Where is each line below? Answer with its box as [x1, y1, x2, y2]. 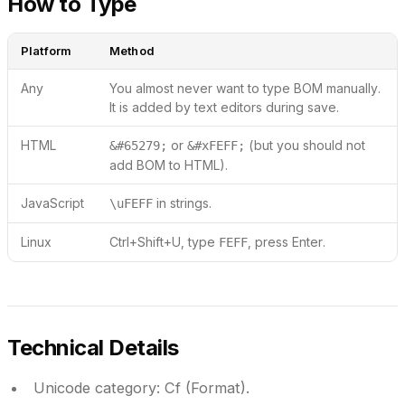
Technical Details [7, 334, 179, 362]
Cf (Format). [159, 378, 250, 397]
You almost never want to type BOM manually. [109, 80, 381, 97]
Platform [21, 43, 72, 59]
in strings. [153, 195, 212, 212]
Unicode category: [33, 378, 160, 397]
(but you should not [245, 137, 365, 154]
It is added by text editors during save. [109, 99, 339, 116]
